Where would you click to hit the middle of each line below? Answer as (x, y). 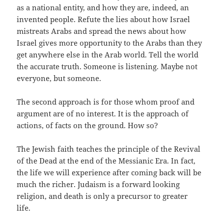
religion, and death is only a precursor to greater (102, 196)
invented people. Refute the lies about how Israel (104, 19)
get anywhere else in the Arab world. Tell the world (108, 55)
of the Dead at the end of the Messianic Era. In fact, (106, 161)
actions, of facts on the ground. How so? (88, 125)
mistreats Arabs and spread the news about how (102, 31)
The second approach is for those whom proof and (106, 102)
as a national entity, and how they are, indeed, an (103, 8)
